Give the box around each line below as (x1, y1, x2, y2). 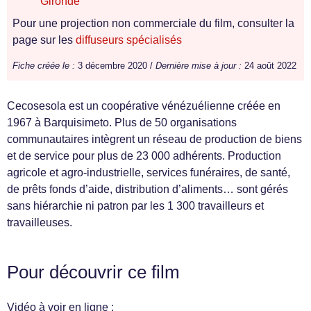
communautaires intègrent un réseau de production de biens (7, 133, 302, 145)
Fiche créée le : (12, 60, 75, 71)
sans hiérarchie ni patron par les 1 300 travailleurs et (7, 200, 264, 212)
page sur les (12, 34, 76, 46)
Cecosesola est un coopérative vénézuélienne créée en (7, 100, 280, 112)
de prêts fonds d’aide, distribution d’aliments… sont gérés (7, 183, 288, 195)
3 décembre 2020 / (75, 60, 155, 71)
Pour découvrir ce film (7, 262, 180, 282)
